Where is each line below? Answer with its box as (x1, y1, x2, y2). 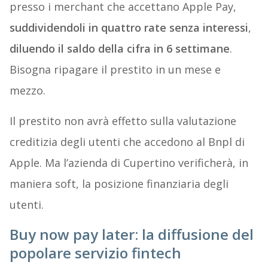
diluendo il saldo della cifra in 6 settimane (9, 41, 230, 56)
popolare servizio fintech (9, 243, 181, 263)
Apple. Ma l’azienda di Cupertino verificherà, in (9, 156, 248, 170)
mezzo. (9, 83, 45, 98)
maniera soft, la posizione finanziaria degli (9, 176, 229, 191)
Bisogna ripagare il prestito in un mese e (9, 62, 221, 77)
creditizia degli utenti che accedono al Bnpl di (9, 135, 245, 150)
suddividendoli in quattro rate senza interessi (9, 20, 248, 35)
